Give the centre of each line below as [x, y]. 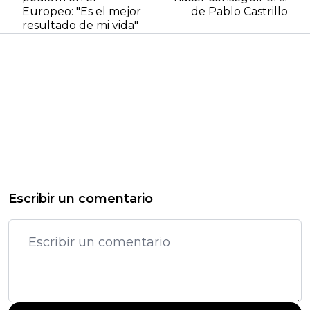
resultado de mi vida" [80, 25]
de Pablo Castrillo [239, 11]
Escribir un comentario [81, 198]
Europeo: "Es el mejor [82, 11]
